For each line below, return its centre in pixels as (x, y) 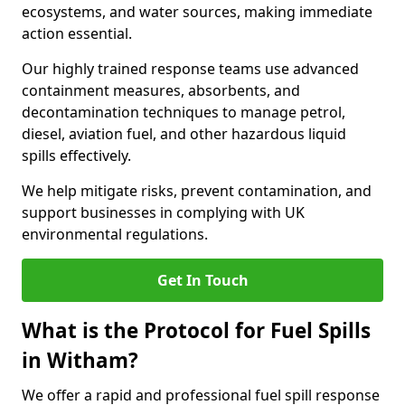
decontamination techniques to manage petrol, (184, 112)
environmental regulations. (115, 234)
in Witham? (80, 360)
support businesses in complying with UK (163, 212)
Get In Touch (202, 280)
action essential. (77, 33)
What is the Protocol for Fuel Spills (196, 330)
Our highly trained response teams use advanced (190, 69)
